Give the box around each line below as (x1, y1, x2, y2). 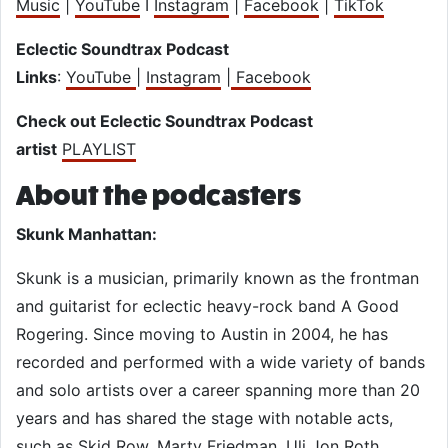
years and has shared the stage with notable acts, (16, 407, 393, 428)
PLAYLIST (62, 138, 136, 159)
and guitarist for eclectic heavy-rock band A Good (16, 295, 399, 316)
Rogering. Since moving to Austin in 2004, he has (16, 323, 388, 344)
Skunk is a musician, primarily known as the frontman (16, 267, 419, 288)
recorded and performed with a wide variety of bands (16, 351, 425, 372)
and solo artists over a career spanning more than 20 (16, 379, 420, 400)
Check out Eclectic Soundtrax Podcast (16, 110, 313, 131)
